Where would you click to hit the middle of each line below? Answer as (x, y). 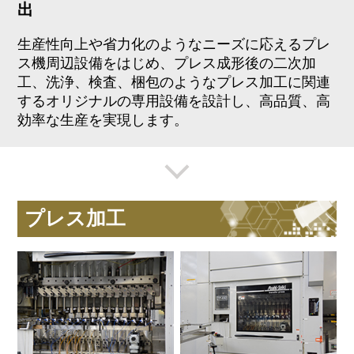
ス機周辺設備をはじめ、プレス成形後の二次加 (167, 63)
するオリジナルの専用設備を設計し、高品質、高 (174, 101)
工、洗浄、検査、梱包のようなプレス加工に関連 (174, 82)
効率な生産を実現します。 (103, 120)
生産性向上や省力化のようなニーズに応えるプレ (174, 44)
